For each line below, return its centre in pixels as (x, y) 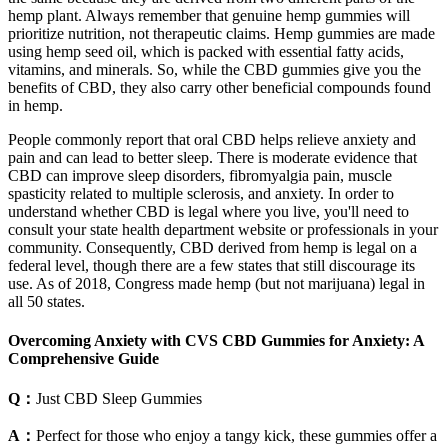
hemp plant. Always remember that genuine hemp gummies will (209, 15)
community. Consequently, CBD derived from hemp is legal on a (212, 247)
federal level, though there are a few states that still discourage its (211, 265)
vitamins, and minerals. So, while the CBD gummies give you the (214, 69)
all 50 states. (46, 301)
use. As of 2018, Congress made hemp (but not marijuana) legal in (216, 283)
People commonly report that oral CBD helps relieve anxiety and (212, 139)
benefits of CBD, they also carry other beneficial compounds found (219, 87)
